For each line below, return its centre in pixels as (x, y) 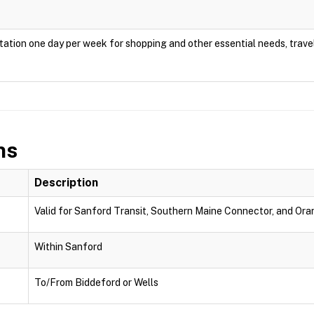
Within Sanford (68, 247)
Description (66, 183)
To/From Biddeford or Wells (96, 282)
